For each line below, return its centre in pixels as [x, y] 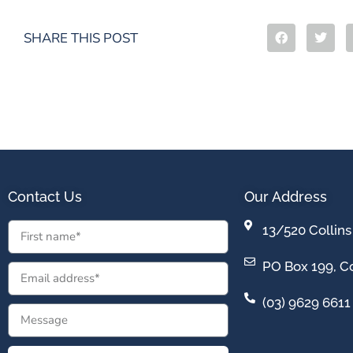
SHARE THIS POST [81, 38]
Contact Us [45, 197]
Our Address [286, 197]
